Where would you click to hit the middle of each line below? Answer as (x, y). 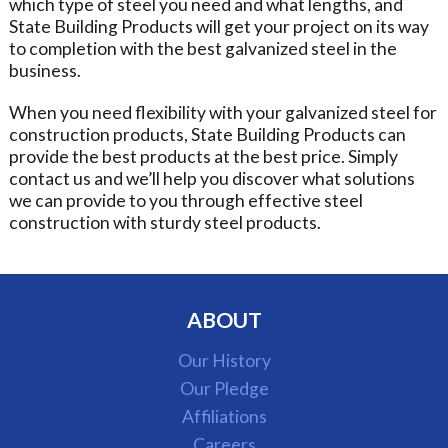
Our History (224, 361)
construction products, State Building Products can (207, 135)
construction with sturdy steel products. (164, 223)
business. (44, 71)
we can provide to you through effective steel (185, 201)
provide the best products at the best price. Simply (203, 157)
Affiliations (224, 417)
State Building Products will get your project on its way (218, 27)
